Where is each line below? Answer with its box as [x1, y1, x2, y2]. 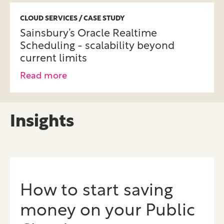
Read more [20, 71, 67, 81]
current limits [20, 53, 87, 64]
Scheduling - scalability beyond [20, 40, 174, 51]
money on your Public [20, 202, 195, 220]
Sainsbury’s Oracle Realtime [20, 28, 157, 39]
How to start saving [20, 182, 173, 200]
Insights [10, 113, 74, 131]
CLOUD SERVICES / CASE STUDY [20, 14, 124, 22]
